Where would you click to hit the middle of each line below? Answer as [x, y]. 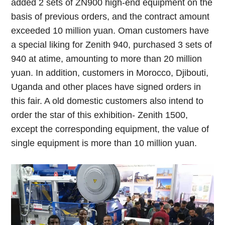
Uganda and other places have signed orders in [106, 87]
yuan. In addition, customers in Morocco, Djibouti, [110, 73]
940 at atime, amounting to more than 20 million [107, 59]
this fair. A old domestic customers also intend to [107, 101]
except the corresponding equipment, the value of [110, 129]
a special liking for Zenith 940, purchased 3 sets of [112, 44]
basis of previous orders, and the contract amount [110, 16]
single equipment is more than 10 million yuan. [104, 143]
